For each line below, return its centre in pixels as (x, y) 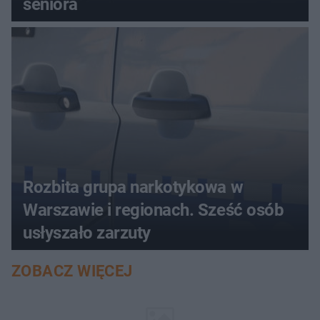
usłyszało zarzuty (87, 232)
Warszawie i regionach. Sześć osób (154, 210)
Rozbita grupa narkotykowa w (133, 187)
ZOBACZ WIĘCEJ (72, 271)
